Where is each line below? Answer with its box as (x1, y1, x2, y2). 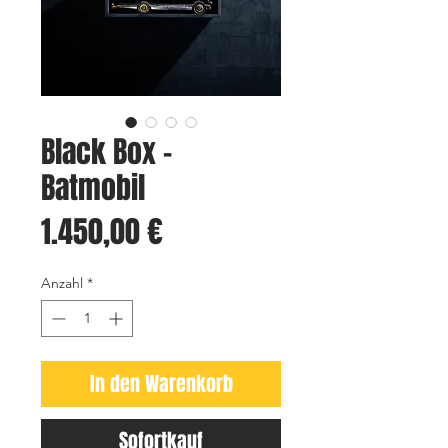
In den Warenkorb (89, 369, 233, 399)
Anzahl (41, 274, 83, 292)
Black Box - (41, 130, 172, 174)
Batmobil (41, 166, 145, 210)
